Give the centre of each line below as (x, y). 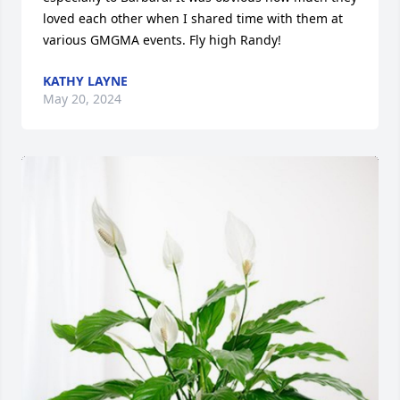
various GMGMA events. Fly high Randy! (162, 39)
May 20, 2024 (82, 98)
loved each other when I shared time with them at (193, 18)
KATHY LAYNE (85, 80)
